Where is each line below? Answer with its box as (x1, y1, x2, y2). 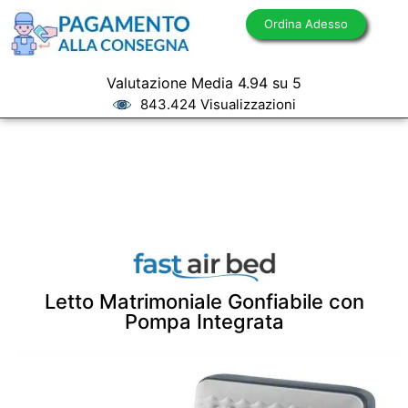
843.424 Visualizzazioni (139, 96, 296, 113)
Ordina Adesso (264, 16, 348, 31)
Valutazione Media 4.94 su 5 (107, 74, 301, 92)
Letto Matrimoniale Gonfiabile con (44, 290, 364, 314)
